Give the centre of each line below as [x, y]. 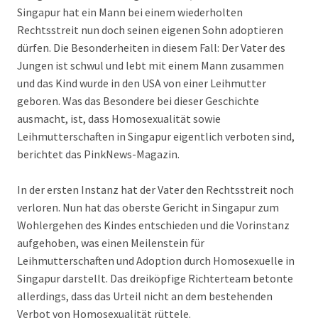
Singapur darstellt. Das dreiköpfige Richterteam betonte [155, 278]
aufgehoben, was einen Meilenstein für [111, 243]
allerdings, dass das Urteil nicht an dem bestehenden [145, 296]
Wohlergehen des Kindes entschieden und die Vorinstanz [153, 225]
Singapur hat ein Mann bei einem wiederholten [130, 12]
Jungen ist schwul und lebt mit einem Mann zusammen [150, 65]
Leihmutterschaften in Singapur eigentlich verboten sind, [156, 136]
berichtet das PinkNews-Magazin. [98, 154]
